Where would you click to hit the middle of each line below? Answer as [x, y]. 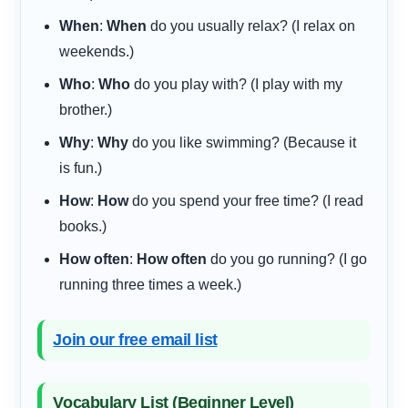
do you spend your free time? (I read [246, 200]
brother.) [86, 109]
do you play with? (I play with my [237, 84]
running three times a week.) [151, 284]
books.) [83, 226]
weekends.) [97, 51]
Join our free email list [135, 339]
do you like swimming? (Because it [243, 142]
